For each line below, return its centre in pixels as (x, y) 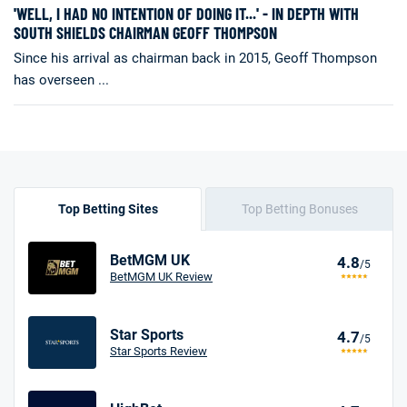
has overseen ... (61, 79)
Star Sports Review (159, 351)
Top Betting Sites (108, 208)
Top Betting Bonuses (299, 208)
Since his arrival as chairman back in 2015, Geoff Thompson (195, 58)
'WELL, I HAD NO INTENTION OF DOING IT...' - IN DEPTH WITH (186, 13)
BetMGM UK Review (161, 276)
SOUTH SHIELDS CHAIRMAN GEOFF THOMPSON (145, 32)
